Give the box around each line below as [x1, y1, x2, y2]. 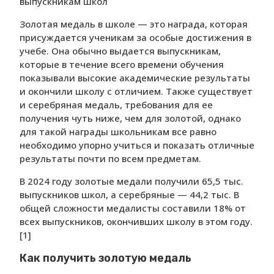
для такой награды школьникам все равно [20, 125, 217, 138]
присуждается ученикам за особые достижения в [20, 31, 251, 44]
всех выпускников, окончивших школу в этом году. [20, 215, 253, 228]
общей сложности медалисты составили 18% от [20, 202, 246, 215]
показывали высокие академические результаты [20, 72, 250, 84]
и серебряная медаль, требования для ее [20, 98, 213, 111]
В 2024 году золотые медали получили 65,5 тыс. [20, 175, 243, 188]
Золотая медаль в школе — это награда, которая [20, 18, 248, 31]
